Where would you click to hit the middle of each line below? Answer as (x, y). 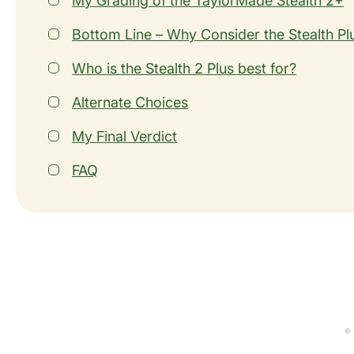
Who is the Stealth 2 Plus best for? (184, 69)
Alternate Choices (130, 103)
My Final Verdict (124, 137)
